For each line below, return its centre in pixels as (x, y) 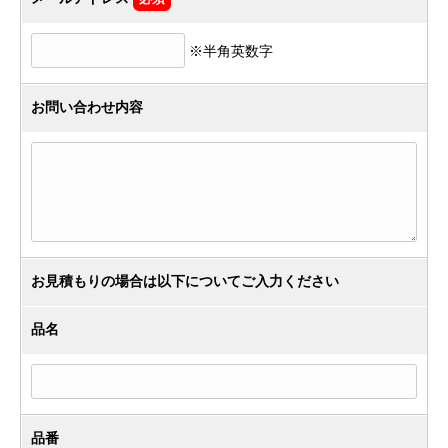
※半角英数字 (229, 52)
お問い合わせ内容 (87, 108)
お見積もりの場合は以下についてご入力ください (185, 282)
